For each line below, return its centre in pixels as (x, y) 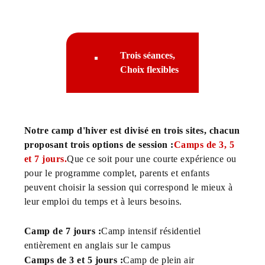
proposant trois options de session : (99, 144)
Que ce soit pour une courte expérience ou (152, 159)
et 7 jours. (46, 159)
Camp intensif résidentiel (151, 231)
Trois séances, (147, 55)
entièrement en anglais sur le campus (97, 245)
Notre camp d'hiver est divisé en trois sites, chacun (132, 130)
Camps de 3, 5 (204, 144)
